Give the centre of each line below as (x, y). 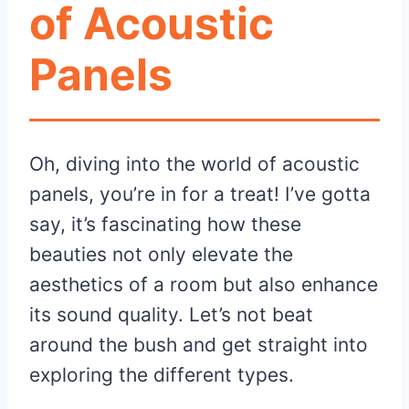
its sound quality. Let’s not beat (171, 315)
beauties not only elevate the (161, 255)
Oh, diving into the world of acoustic (194, 164)
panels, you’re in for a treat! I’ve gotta (200, 194)
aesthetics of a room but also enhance (204, 285)
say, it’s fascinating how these (165, 225)
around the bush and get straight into (199, 345)
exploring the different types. (162, 375)
